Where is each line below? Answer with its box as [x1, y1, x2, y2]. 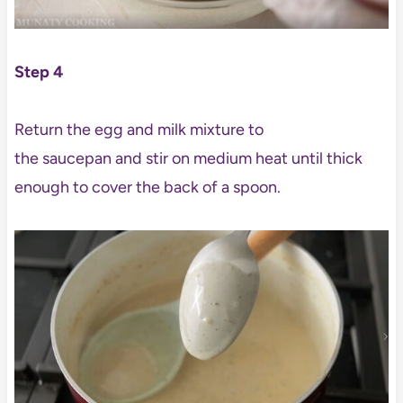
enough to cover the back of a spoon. [13, 177, 281, 198]
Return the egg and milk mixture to [13, 120, 264, 140]
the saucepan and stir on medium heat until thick [13, 148, 363, 169]
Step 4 [13, 62, 63, 83]
